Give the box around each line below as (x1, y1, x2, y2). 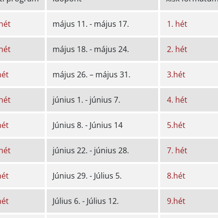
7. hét (166, 145, 187, 156)
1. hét (166, 18, 187, 30)
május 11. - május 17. (52, 18, 129, 30)
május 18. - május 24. (52, 44, 129, 55)
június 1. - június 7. (52, 94, 120, 106)
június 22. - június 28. (52, 145, 129, 156)
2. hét (166, 44, 187, 55)
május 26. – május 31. (52, 69, 130, 80)
